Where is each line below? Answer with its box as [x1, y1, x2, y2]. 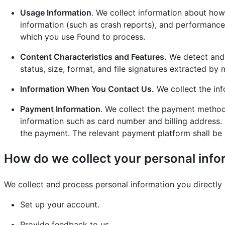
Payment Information [20, 103, 100, 114]
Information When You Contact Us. [20, 83, 154, 94]
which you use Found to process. [20, 31, 145, 42]
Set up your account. [20, 199, 99, 209]
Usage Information [20, 7, 91, 18]
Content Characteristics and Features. [20, 51, 167, 62]
